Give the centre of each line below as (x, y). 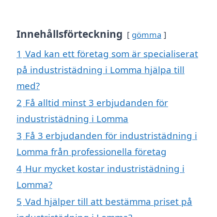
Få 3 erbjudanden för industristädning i (111, 136)
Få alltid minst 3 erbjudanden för (97, 103)
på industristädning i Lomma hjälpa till (101, 70)
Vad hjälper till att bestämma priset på (109, 201)
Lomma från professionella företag (92, 152)
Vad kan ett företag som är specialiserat (112, 54)
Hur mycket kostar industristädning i (105, 169)
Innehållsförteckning (70, 34)
